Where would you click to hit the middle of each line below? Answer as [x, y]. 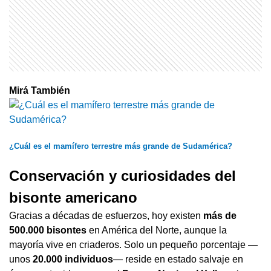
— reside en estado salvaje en [178, 259]
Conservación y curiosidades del [122, 175]
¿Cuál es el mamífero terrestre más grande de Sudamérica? [121, 146]
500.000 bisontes [48, 230]
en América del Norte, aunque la [157, 230]
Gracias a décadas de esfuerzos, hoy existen [106, 215]
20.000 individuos [73, 259]
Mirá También [40, 90]
